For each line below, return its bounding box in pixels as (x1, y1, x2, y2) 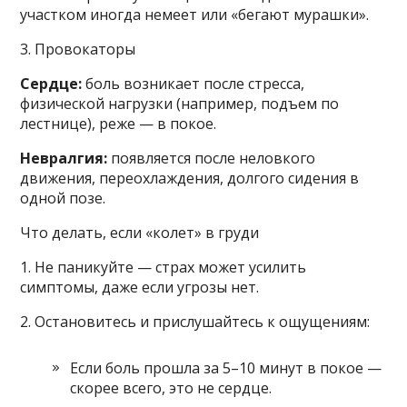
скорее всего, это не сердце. (70, 378, 273, 399)
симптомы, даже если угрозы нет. (20, 277, 260, 298)
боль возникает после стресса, (85, 74, 305, 94)
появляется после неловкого (107, 148, 316, 169)
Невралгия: (20, 148, 108, 169)
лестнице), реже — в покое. (20, 114, 217, 134)
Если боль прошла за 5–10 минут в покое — (70, 358, 382, 379)
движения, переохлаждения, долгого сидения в (20, 168, 360, 189)
